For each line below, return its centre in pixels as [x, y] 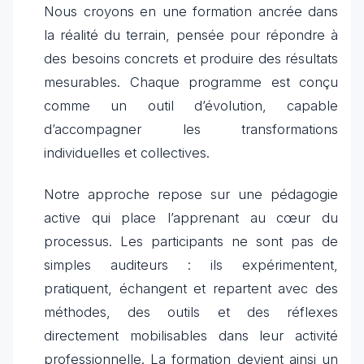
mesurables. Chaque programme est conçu [191, 82]
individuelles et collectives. [127, 153]
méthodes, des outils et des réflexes [191, 312]
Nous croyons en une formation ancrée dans [191, 11]
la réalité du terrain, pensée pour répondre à [191, 35]
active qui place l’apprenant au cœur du [191, 218]
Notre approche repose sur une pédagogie [191, 194]
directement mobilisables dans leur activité [191, 336]
